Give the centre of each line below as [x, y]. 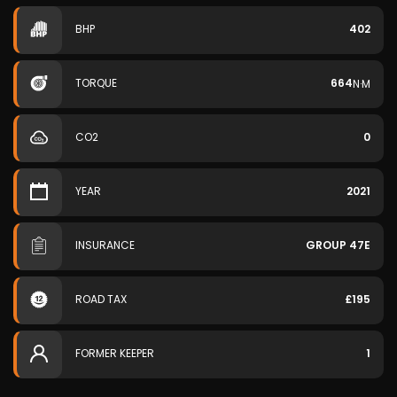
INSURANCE [105, 245]
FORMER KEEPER [115, 353]
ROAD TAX [101, 299]
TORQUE [96, 83]
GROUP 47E [338, 245]
